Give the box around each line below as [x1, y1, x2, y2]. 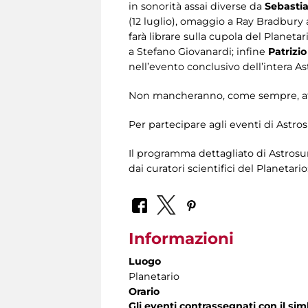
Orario [129, 285, 159, 298]
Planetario [129, 270, 179, 283]
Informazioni [129, 229, 234, 249]
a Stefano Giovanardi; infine [129, 45, 268, 58]
